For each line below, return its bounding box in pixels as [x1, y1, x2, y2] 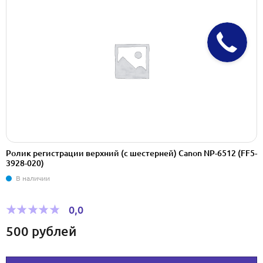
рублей [32, 224, 76, 239]
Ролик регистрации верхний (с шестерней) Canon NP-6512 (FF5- [6, 149, 257, 158]
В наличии [16, 174, 50, 182]
